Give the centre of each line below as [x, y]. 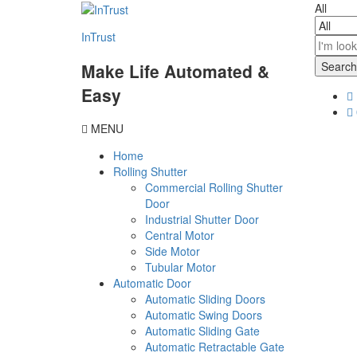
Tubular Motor [180, 267]
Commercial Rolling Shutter [214, 188]
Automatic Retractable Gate [215, 347]
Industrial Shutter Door [202, 220]
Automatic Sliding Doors [205, 299]
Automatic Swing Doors [204, 315]
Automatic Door [152, 283]
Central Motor [180, 235]
